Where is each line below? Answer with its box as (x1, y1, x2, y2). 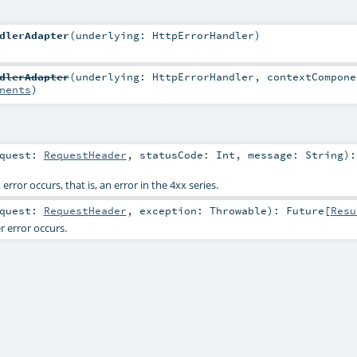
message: (247, 148, 305, 161)
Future (285, 204, 324, 218)
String (304, 148, 343, 161)
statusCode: (139, 148, 216, 161)
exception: (139, 204, 210, 218)
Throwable (209, 204, 267, 218)
